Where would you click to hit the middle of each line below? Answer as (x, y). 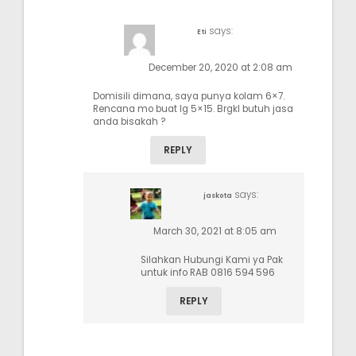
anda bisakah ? (130, 121)
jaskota (217, 195)
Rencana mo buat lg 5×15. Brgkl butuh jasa (193, 108)
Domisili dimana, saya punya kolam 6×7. (189, 96)
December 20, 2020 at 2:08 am (221, 67)
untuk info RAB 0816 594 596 (208, 272)
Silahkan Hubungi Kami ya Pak (212, 259)
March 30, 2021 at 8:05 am (215, 231)
